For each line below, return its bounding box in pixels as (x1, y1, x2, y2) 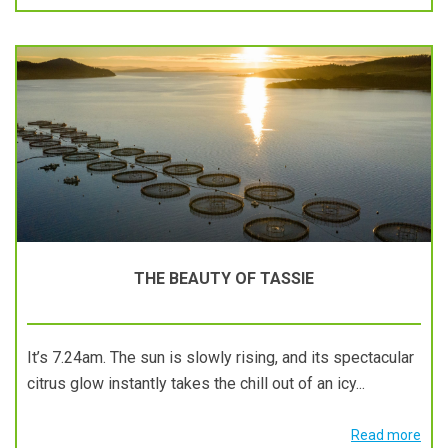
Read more (351, 427, 421, 443)
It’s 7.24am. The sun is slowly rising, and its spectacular (27, 348, 414, 367)
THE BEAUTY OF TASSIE (134, 269, 314, 288)
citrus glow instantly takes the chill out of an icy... (27, 374, 365, 393)
